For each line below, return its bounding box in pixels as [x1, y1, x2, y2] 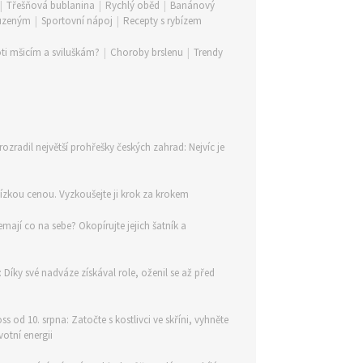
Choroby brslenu [110, 45, 183, 59]
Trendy [194, 45, 223, 59]
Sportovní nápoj [41, 14, 113, 28]
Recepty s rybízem [123, 14, 202, 28]
